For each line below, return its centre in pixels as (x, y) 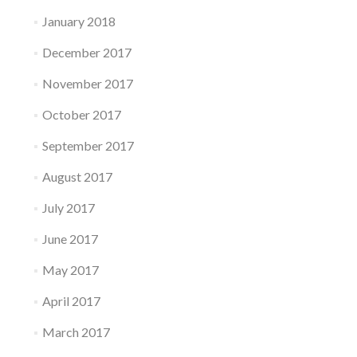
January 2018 (78, 21)
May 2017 (70, 269)
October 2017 (81, 114)
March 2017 (76, 331)
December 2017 (86, 52)
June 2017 (70, 238)
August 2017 (77, 176)
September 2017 (88, 145)
